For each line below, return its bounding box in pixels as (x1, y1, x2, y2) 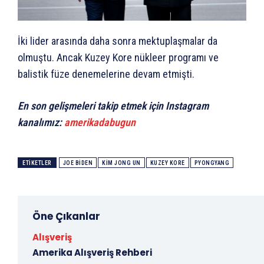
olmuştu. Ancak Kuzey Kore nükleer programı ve (18, 51, 219, 64)
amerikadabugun (64, 115, 136, 128)
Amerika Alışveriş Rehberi (32, 246, 152, 259)
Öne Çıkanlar (32, 209, 100, 223)
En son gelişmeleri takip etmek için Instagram (18, 99, 209, 112)
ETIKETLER (22, 159, 52, 166)
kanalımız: (18, 115, 64, 128)
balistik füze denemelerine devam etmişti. (18, 67, 194, 80)
